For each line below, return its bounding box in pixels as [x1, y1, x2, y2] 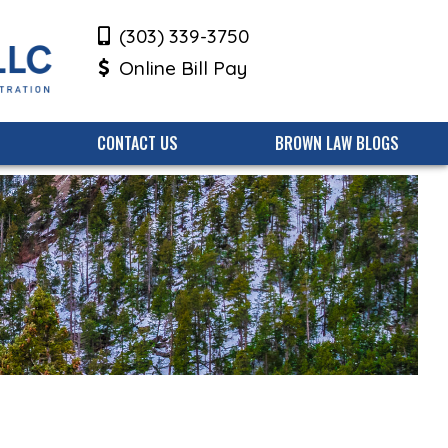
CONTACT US [96, 131, 178, 156]
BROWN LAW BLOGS [275, 131, 400, 156]
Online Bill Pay [119, 56, 248, 80]
